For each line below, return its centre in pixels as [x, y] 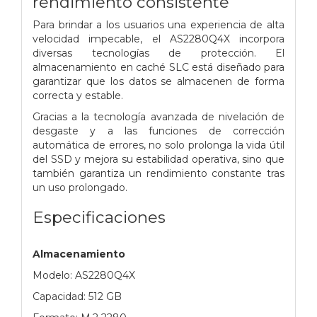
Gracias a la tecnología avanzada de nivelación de [158, 116]
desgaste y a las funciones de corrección [158, 131]
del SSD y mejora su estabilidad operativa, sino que [158, 159]
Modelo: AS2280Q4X [84, 275]
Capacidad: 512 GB [77, 296]
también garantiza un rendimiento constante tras [158, 173]
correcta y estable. [78, 95]
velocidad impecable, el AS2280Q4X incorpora [158, 39]
